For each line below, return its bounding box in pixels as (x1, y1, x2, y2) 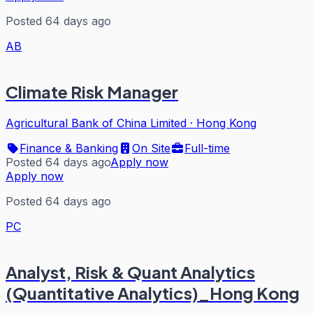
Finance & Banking (20, 141, 118, 156)
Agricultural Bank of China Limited (6, 116, 187, 131)
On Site (132, 141, 170, 156)
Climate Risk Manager (6, 81, 178, 103)
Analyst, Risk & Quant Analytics (6, 261, 255, 283)
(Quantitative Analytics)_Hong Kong (6, 282, 300, 304)
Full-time (184, 141, 230, 156)
